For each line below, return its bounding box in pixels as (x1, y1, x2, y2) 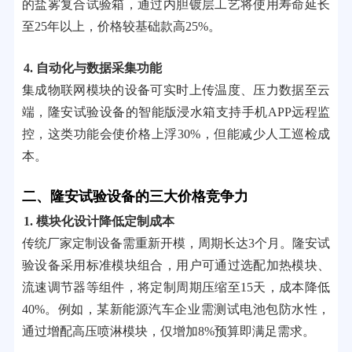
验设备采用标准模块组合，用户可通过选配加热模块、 (21, 258, 331, 272)
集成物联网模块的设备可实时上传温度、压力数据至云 (21, 83, 331, 97)
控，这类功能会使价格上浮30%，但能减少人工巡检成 (21, 127, 331, 141)
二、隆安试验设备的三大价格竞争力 (21, 189, 248, 204)
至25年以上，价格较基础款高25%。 (21, 20, 221, 33)
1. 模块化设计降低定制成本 (23, 214, 174, 228)
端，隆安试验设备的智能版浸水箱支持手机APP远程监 (21, 105, 331, 119)
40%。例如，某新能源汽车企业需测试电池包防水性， (21, 302, 331, 316)
